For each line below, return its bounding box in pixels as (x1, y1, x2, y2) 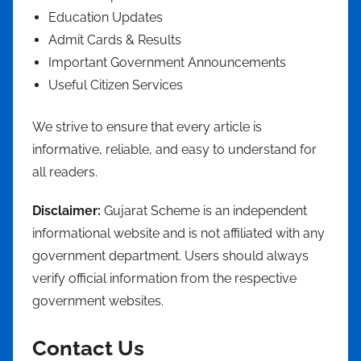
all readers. (32, 164, 98, 180)
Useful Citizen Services (48, 77, 183, 93)
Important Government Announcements (48, 55, 286, 70)
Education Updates (48, 10, 163, 25)
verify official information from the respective (32, 271, 297, 286)
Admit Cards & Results (48, 32, 181, 48)
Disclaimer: (32, 203, 101, 218)
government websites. (32, 293, 164, 309)
